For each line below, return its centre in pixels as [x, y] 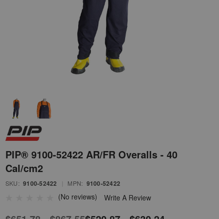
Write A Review [128, 198]
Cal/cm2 [24, 168]
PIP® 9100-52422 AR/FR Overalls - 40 [91, 154]
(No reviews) [78, 197]
